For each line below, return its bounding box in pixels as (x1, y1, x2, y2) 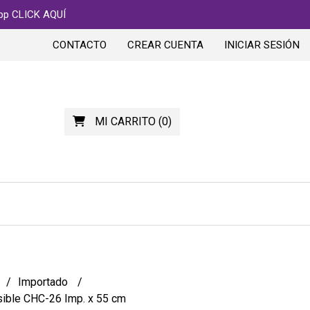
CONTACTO (53, 39, 107, 51)
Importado (17, 275, 71, 289)
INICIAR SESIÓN (224, 39, 300, 51)
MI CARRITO (94, 114, 156, 128)
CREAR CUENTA (127, 39, 203, 51)
